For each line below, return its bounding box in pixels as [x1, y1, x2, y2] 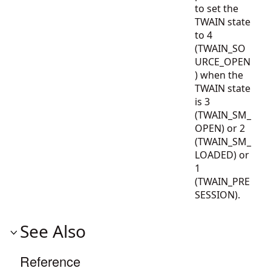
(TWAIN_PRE [195, 175, 250, 188]
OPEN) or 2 [195, 122, 245, 135]
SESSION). [195, 188, 245, 201]
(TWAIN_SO [195, 42, 246, 55]
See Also [20, 220, 86, 243]
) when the [195, 68, 243, 82]
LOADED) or [195, 148, 249, 162]
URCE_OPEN [195, 55, 250, 68]
